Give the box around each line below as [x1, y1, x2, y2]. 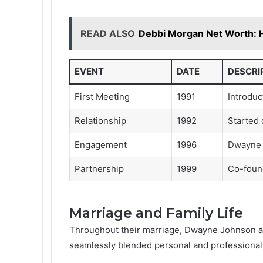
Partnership [74, 163, 124, 174]
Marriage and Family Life [69, 204, 243, 221]
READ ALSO [80, 28, 135, 39]
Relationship [74, 115, 126, 126]
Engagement [74, 139, 127, 150]
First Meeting [74, 91, 130, 102]
